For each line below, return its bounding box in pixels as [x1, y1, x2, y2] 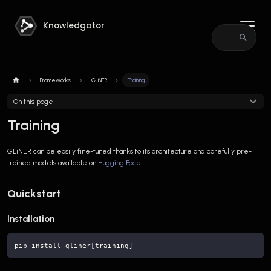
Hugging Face [98, 158, 141, 167]
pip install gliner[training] [15, 241, 133, 250]
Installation [7, 214, 54, 225]
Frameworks [40, 76, 71, 83]
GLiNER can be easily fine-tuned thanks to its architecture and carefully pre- [7, 146, 252, 155]
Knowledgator [43, 20, 105, 32]
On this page [13, 97, 53, 106]
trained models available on [7, 158, 98, 167]
